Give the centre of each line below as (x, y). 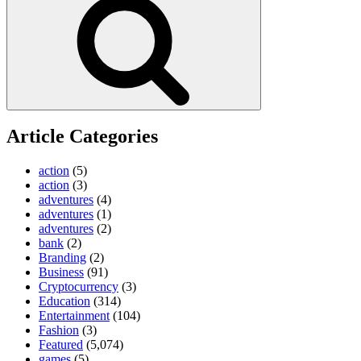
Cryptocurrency (79, 287)
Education (64, 301)
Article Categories (82, 137)
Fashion (59, 330)
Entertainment (74, 316)
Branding (62, 258)
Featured (61, 345)
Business (61, 272)
